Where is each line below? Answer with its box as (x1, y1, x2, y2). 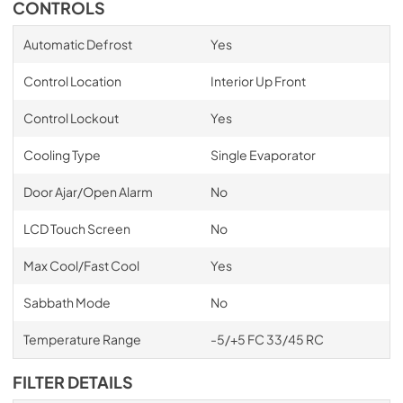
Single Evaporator (210, 147, 316, 163)
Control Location (22, 73, 121, 89)
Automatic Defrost (22, 36, 132, 52)
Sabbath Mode (22, 294, 111, 310)
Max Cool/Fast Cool (22, 257, 139, 273)
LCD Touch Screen (22, 220, 130, 237)
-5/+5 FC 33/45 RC (210, 331, 324, 347)
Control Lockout (22, 110, 119, 126)
